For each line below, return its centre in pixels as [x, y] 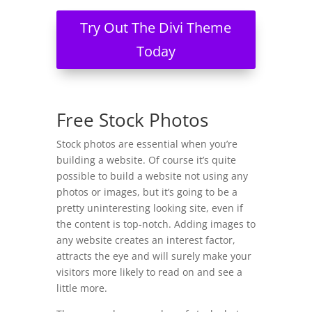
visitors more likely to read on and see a [149, 272]
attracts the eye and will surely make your [154, 256]
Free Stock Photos [132, 119]
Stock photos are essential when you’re [147, 143]
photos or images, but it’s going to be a [147, 192]
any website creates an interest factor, [146, 240]
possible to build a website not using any [152, 175]
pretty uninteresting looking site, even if [149, 208]
